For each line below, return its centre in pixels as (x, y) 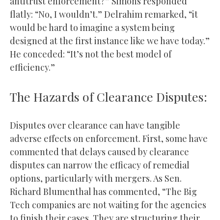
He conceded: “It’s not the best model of (91, 54)
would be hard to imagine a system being (92, 27)
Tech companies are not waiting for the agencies (108, 205)
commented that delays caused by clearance (99, 151)
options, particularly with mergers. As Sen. (96, 178)
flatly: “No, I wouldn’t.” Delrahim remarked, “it (104, 14)
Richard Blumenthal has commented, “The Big (103, 191)
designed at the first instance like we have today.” (110, 41)
